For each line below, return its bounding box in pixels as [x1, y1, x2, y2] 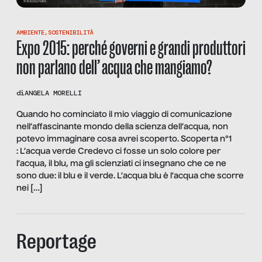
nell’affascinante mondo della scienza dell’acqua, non [16, 123, 228, 132]
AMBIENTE [16, 28, 44, 36]
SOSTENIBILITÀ [48, 28, 94, 36]
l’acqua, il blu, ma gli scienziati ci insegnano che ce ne [16, 160, 226, 168]
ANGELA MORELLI [25, 88, 82, 98]
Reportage [16, 229, 96, 254]
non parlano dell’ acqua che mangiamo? [16, 55, 212, 80]
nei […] [16, 184, 43, 193]
